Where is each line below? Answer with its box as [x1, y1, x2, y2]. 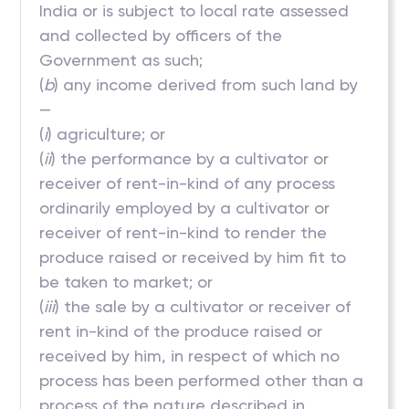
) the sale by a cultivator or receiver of [55, 297, 351, 316]
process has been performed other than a [39, 371, 364, 390]
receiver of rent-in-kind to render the [39, 223, 328, 242]
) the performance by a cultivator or [51, 149, 330, 168]
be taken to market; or [39, 272, 214, 291]
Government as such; [39, 50, 204, 69]
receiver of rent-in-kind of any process [39, 173, 336, 193]
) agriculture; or [47, 124, 166, 143]
